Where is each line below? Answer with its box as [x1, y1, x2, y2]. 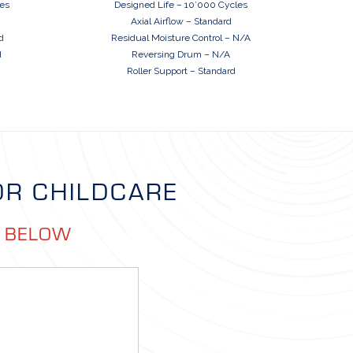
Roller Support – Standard [126, 65, 236, 77]
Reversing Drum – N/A [132, 49, 231, 61]
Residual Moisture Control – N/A [111, 32, 251, 44]
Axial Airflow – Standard [130, 16, 232, 28]
